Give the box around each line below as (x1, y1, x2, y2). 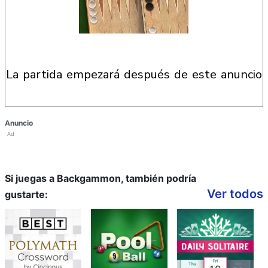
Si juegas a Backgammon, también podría (5, 172, 196, 184)
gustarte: (5, 188, 48, 200)
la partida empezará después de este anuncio (13, 66, 262, 83)
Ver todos (207, 187, 263, 201)
